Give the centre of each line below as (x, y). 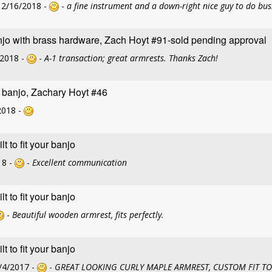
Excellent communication (80, 162)
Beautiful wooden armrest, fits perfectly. (88, 215)
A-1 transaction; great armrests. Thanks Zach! (131, 58)
